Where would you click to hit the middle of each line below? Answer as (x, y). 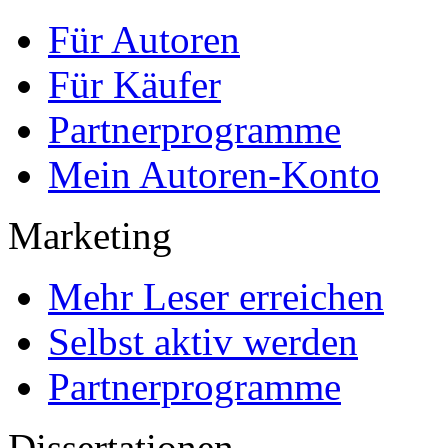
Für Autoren (144, 40)
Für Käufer (134, 85)
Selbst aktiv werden (203, 342)
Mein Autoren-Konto (214, 175)
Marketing (90, 236)
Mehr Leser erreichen (216, 297)
